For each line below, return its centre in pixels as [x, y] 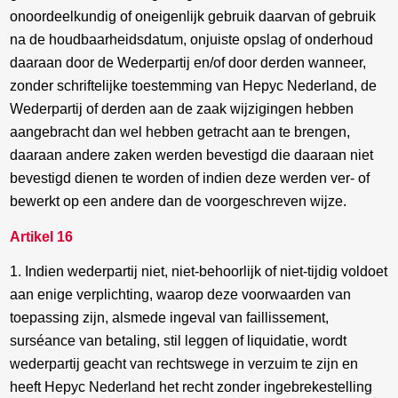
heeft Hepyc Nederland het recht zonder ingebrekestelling [191, 387]
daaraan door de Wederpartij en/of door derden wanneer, [188, 63]
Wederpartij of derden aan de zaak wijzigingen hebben [182, 109]
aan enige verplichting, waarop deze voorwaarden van [181, 295]
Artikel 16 [42, 236]
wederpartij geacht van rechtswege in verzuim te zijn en [184, 364]
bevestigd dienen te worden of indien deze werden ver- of [190, 179]
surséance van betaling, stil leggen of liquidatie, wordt [179, 341]
